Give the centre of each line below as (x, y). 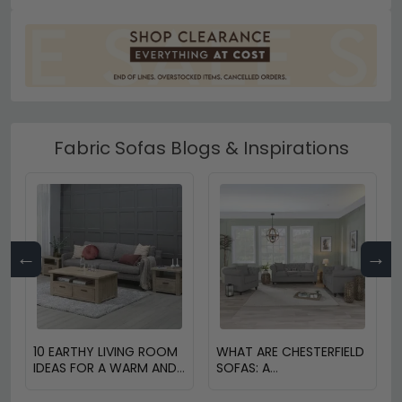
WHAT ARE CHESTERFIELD (290, 351)
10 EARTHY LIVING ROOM (105, 351)
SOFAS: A (243, 367)
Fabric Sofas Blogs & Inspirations (201, 148)
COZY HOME (71, 384)
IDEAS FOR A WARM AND (105, 367)
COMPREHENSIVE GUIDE (285, 384)
